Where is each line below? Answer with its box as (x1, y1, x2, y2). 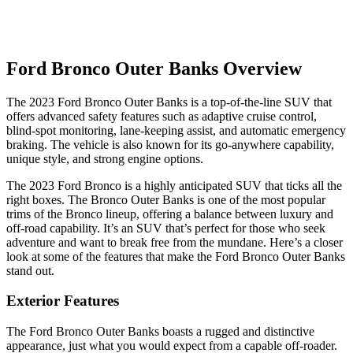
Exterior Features (6, 292, 119, 310)
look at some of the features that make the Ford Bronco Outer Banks (6, 249, 345, 263)
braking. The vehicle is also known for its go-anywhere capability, (6, 137, 334, 151)
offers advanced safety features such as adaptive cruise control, (6, 109, 317, 123)
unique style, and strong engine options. (6, 151, 203, 165)
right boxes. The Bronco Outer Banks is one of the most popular (6, 192, 325, 206)
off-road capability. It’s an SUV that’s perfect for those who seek (6, 221, 325, 235)
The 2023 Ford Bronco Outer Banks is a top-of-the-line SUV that (6, 95, 332, 109)
